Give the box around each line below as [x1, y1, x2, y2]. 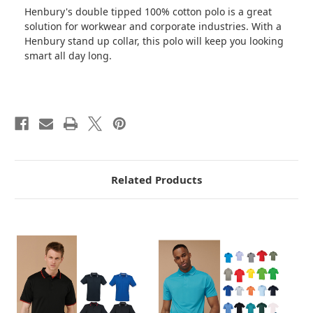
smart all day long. [24, 48, 112, 62]
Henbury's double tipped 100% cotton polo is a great [24, 4, 272, 18]
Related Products [111, 172, 202, 187]
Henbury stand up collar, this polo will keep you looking [24, 34, 284, 48]
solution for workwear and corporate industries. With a [24, 19, 282, 33]
